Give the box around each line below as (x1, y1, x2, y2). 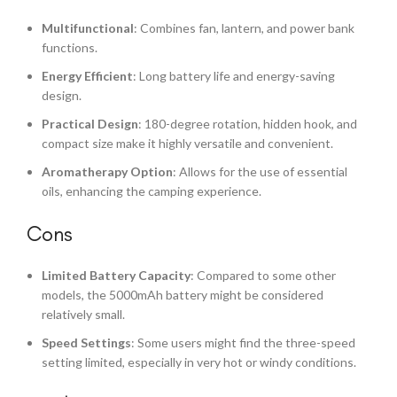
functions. (42, 40, 97, 55)
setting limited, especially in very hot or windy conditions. (42, 354, 356, 370)
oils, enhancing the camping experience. (42, 183, 261, 198)
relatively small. (42, 307, 125, 322)
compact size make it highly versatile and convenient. (42, 136, 333, 151)
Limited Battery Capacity (42, 268, 191, 283)
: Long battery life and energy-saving (133, 68, 335, 83)
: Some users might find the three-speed (131, 335, 355, 350)
